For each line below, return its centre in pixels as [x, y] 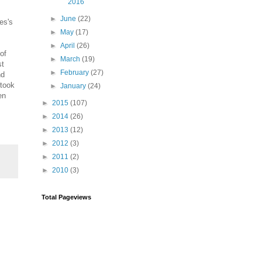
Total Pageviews [66, 197]
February [76, 73]
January [74, 86]
